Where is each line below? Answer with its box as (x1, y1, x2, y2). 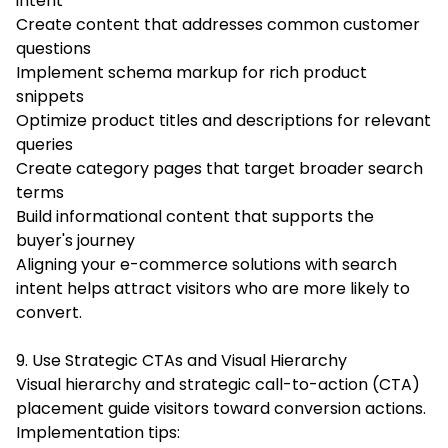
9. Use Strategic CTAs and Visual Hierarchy (16, 348, 347, 372)
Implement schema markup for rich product (16, 60, 367, 84)
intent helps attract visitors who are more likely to (16, 276, 410, 300)
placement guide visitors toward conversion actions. (16, 396, 426, 420)
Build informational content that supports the (16, 204, 374, 228)
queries (16, 132, 73, 156)
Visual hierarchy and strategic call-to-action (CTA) (16, 372, 420, 396)
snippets (16, 84, 84, 108)
